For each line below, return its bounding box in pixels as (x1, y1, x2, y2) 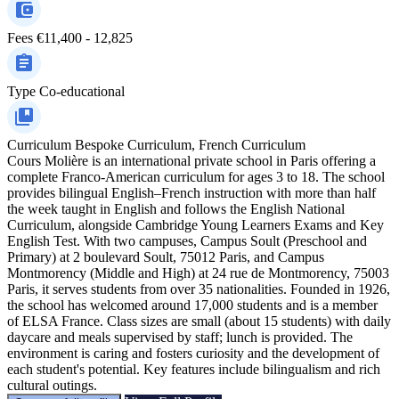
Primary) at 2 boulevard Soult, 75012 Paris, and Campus (7, 248, 324, 265)
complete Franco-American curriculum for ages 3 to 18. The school (7, 168, 385, 184)
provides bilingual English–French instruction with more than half (7, 184, 376, 200)
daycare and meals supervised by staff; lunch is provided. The (7, 329, 353, 345)
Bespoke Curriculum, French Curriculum (75, 136, 305, 152)
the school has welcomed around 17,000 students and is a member (7, 297, 378, 313)
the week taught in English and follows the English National (7, 200, 345, 216)
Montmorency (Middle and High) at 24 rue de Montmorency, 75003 (7, 265, 389, 281)
